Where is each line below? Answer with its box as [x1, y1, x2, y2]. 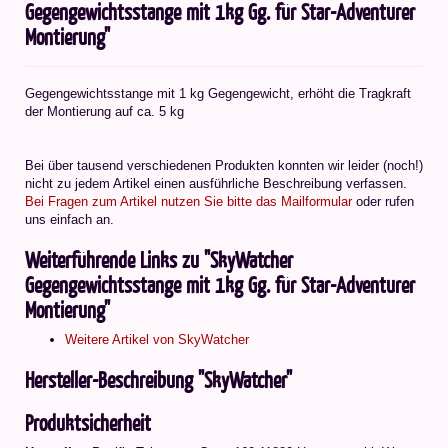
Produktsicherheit [25, 407, 151, 437]
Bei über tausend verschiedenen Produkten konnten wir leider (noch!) [25, 157, 423, 173]
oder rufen [352, 193, 414, 209]
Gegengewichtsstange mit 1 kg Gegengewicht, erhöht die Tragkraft [25, 85, 411, 101]
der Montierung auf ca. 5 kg [25, 103, 184, 119]
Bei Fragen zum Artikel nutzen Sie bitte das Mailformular [25, 193, 352, 209]
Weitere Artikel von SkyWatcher [65, 331, 249, 347]
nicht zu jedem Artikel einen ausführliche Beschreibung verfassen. [25, 175, 407, 191]
